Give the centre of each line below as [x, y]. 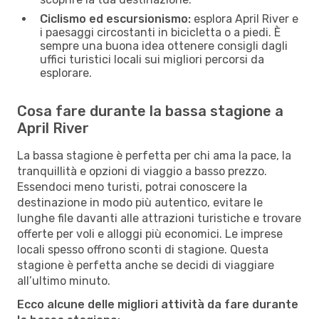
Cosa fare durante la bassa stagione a [150, 111]
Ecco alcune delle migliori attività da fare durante [158, 304]
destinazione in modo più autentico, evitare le [140, 202]
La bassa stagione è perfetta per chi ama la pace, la [154, 155]
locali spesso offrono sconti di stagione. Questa [143, 249]
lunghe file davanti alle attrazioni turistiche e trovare [159, 218]
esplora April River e [245, 19]
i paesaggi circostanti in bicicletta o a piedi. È [160, 32]
